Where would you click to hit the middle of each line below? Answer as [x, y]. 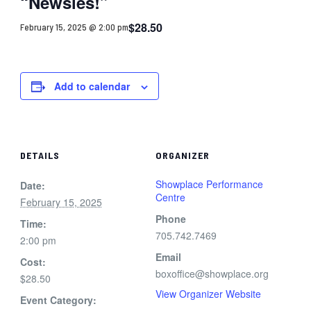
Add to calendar [92, 86]
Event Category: [58, 300]
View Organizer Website [208, 293]
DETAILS [40, 155]
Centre [170, 197]
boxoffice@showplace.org [212, 273]
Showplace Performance [209, 184]
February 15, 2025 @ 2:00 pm [74, 27]
